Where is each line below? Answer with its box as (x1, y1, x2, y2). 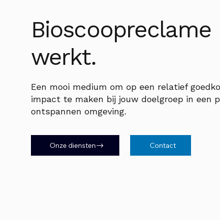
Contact (149, 141, 176, 150)
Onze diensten (50, 141, 96, 150)
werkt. (30, 43, 96, 70)
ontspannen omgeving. (30, 106, 126, 117)
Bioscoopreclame (30, 15, 211, 43)
